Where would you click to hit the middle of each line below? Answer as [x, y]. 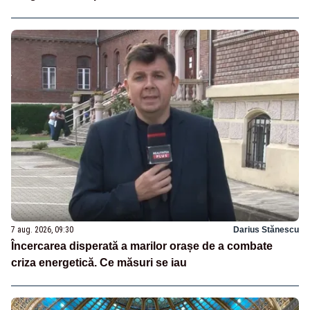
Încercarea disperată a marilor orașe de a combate [142, 246]
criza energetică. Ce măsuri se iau [99, 262]
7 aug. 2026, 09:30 [42, 229]
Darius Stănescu [266, 229]
